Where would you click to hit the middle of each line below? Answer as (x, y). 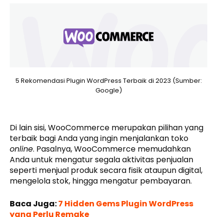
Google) (108, 90)
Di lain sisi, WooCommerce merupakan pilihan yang (107, 127)
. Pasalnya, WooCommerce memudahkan (112, 149)
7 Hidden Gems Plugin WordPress (126, 203)
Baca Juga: (34, 203)
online (21, 149)
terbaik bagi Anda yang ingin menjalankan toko (99, 138)
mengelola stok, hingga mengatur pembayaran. (101, 181)
